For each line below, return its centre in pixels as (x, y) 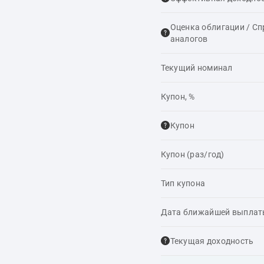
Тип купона (183, 183)
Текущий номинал (197, 67)
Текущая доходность (212, 241)
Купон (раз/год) (192, 154)
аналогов (189, 39)
